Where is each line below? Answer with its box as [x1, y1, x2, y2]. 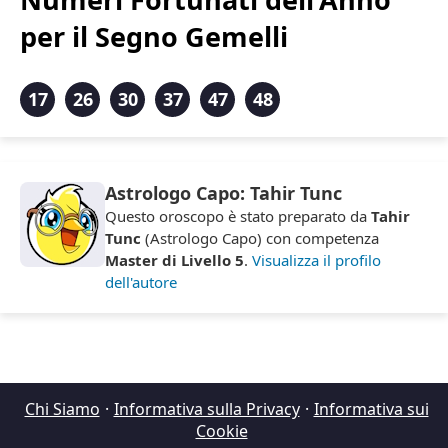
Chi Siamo [24, 398, 100, 421]
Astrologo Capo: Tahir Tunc [105, 181, 342, 206]
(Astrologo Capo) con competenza [141, 228, 379, 249]
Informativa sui [313, 398, 429, 421]
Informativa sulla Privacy [113, 398, 300, 421]
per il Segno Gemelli [20, 18, 288, 56]
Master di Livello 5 [105, 250, 244, 271]
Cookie [195, 420, 248, 443]
